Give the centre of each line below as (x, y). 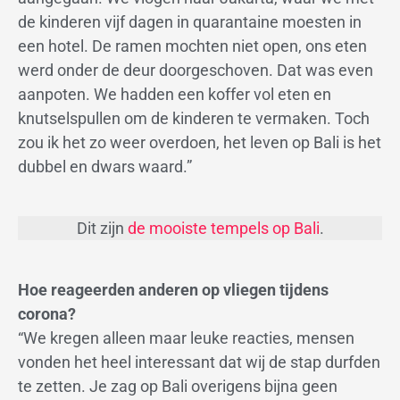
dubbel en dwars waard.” (105, 166)
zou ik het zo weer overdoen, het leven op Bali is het (200, 142)
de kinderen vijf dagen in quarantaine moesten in (190, 21)
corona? (47, 314)
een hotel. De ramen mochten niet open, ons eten (192, 46)
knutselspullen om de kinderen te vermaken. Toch (194, 118)
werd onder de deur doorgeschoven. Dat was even (196, 70)
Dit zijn (102, 228)
